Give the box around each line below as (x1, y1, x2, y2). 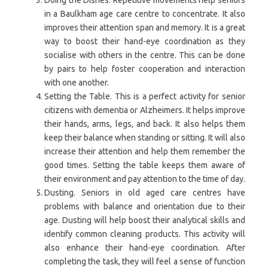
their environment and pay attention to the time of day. (44, 173, 245, 184)
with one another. (44, 77, 109, 87)
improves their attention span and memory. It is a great (44, 22, 245, 32)
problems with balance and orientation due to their (44, 201, 245, 211)
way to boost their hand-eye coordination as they (44, 36, 245, 46)
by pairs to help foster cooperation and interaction (44, 63, 245, 74)
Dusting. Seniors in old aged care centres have (44, 187, 245, 197)
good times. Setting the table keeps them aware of (44, 160, 245, 170)
